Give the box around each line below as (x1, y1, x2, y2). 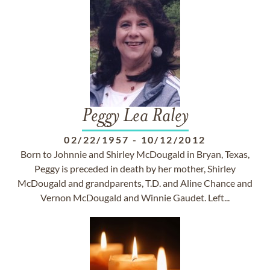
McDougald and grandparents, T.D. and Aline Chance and (17, 177, 253, 189)
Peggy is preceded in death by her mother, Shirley (34, 163, 236, 174)
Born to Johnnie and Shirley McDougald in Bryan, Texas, (20, 148, 250, 160)
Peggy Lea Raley (81, 107, 189, 127)
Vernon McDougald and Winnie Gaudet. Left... (40, 192, 230, 203)
